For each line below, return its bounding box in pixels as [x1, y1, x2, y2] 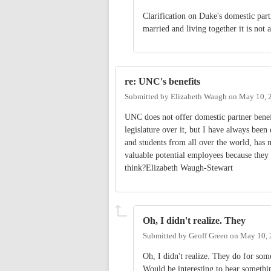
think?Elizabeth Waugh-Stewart [125, 163, 233, 172]
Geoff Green [189, 232, 228, 241]
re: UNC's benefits [125, 75, 200, 87]
